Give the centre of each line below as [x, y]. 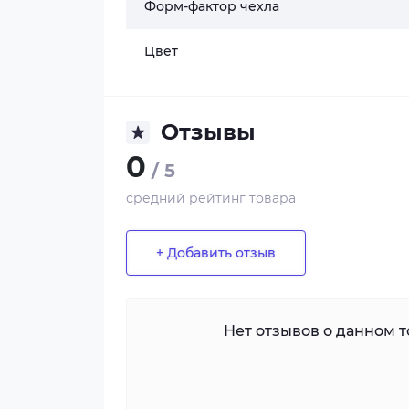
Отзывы [208, 132]
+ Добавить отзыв [216, 252]
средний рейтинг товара [211, 198]
